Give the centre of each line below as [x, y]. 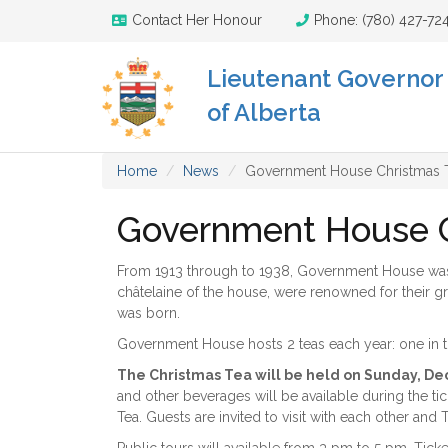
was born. [148, 313]
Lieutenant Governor [325, 79]
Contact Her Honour [197, 20]
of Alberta [264, 113]
